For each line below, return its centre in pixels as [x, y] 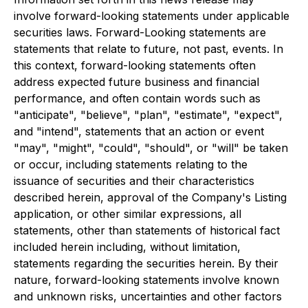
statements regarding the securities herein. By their [146, 263]
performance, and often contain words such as [137, 98]
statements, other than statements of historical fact [147, 230]
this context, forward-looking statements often [135, 65]
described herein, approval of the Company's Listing [150, 197]
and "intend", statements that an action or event [139, 131]
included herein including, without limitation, [127, 247]
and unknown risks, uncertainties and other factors [148, 296]
